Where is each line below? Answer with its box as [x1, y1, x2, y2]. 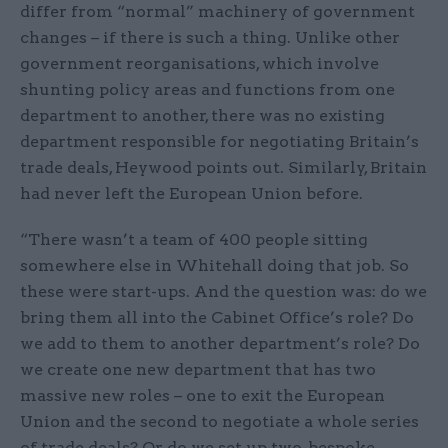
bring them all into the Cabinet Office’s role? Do [20, 308, 414, 328]
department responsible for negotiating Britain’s [20, 132, 419, 152]
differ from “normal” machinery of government [20, 2, 415, 22]
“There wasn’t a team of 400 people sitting [20, 230, 368, 250]
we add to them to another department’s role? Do [20, 334, 420, 354]
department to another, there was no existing [20, 106, 385, 126]
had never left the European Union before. [20, 184, 367, 204]
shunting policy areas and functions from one [20, 80, 395, 100]
